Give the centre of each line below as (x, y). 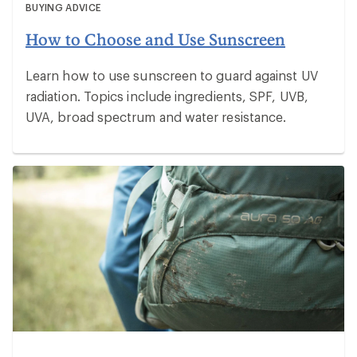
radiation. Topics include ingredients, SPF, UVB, (167, 96)
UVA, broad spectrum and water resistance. (156, 117)
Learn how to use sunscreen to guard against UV (172, 76)
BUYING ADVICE (64, 8)
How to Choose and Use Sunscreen (155, 39)
